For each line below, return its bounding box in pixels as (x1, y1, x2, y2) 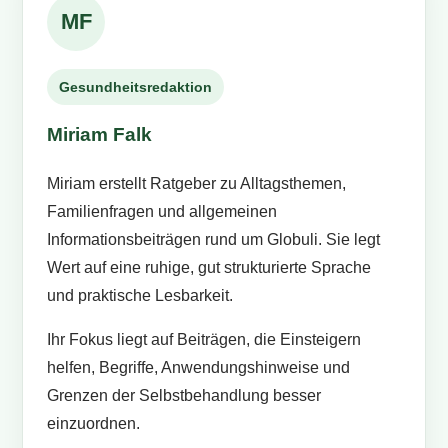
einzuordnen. (47, 415, 141, 433)
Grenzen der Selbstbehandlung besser (47, 387, 322, 405)
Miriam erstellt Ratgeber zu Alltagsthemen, (47, 175, 347, 193)
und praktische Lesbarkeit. (47, 287, 234, 305)
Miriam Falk (47, 124, 153, 146)
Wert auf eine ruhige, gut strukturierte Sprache (47, 259, 372, 277)
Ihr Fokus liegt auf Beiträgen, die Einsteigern (47, 331, 362, 349)
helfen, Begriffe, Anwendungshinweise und (47, 359, 351, 377)
